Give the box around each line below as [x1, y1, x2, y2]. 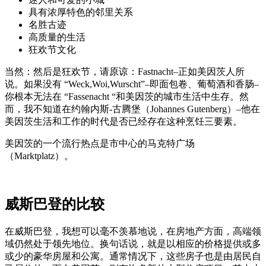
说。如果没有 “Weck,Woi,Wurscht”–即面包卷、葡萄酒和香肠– [5, 79, 259, 90]
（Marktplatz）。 [5, 151, 74, 161]
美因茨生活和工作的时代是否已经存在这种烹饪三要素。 [5, 116, 242, 127]
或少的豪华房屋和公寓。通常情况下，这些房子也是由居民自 [5, 251, 261, 261]
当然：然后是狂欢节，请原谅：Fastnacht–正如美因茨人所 [5, 66, 245, 77]
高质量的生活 [28, 32, 85, 43]
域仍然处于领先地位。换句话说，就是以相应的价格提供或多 [5, 238, 261, 249]
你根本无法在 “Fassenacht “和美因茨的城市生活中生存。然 [5, 91, 249, 102]
